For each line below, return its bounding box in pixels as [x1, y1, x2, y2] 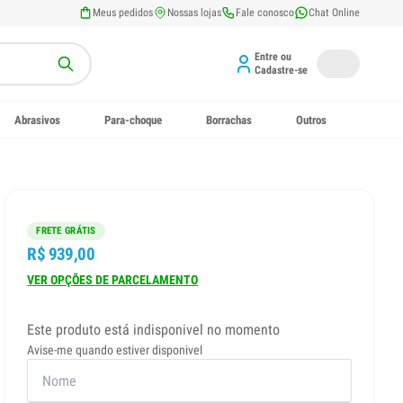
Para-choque [104, 112, 163, 127]
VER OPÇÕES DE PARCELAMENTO [27, 273, 199, 288]
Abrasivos [14, 112, 61, 127]
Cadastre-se [255, 63, 308, 76]
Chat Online [309, 6, 360, 19]
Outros [296, 112, 327, 127]
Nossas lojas [167, 6, 221, 19]
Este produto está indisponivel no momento [27, 321, 281, 339]
